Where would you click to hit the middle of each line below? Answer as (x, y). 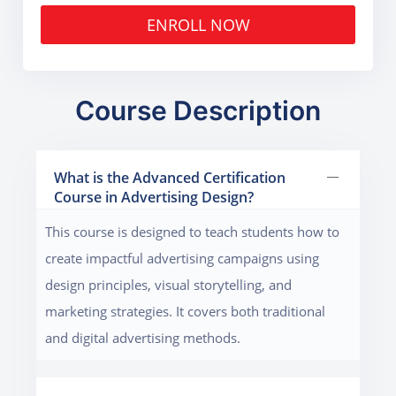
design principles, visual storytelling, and (169, 285)
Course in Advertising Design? (154, 198)
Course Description (198, 111)
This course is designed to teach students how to (193, 232)
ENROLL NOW (230, 25)
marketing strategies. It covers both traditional (186, 312)
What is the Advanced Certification (170, 178)
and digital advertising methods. (143, 338)
